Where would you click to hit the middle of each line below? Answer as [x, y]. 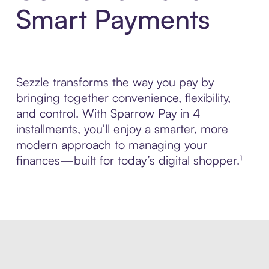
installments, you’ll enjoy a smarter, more [122, 129]
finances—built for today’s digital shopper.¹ [129, 160]
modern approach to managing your [111, 145]
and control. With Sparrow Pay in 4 [108, 113]
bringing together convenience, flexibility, [123, 98]
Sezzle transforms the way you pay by [115, 82]
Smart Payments [113, 19]
